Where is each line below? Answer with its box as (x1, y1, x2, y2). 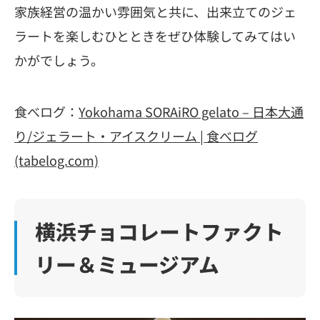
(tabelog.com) (14, 150, 99, 169)
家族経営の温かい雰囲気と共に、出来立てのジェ (14, 1, 296, 21)
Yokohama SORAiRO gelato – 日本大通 (79, 101, 304, 121)
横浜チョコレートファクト (34, 216, 284, 246)
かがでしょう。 (14, 50, 104, 69)
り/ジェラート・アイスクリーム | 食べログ (14, 126, 258, 145)
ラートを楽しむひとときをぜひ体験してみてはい (14, 26, 296, 45)
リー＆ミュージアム (34, 249, 219, 279)
